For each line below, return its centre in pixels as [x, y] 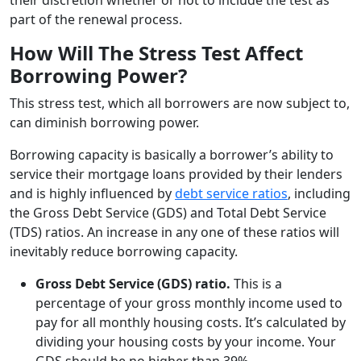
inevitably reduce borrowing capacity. [124, 251]
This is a [256, 283]
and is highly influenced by [92, 193]
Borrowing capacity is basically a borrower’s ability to [172, 154]
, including [319, 193]
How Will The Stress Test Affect [156, 52]
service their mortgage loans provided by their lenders [176, 174]
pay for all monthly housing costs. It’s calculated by [191, 322]
